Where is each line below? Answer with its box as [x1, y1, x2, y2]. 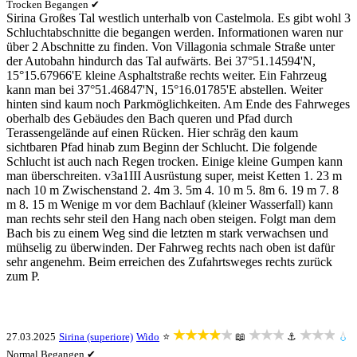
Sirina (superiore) [59, 331, 133, 343]
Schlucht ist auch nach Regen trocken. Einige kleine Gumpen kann [6, 155, 343, 168]
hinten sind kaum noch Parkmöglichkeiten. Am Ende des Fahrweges [6, 97, 350, 111]
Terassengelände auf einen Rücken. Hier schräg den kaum [6, 126, 298, 139]
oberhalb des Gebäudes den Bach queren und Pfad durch [6, 112, 292, 125]
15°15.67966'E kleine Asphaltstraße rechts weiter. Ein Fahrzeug [6, 69, 327, 82]
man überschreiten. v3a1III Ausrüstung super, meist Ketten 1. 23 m [6, 169, 342, 182]
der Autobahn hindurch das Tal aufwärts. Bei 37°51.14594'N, [6, 54, 316, 68]
